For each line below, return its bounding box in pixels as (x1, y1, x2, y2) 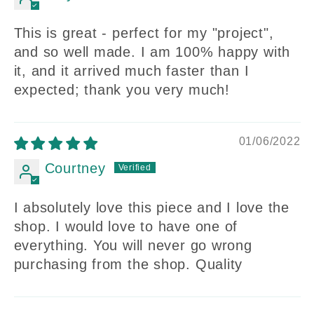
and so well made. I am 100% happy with (13, 44, 291, 60)
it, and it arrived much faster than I (13, 63, 250, 78)
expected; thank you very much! (13, 82, 230, 97)
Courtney (44, 161, 106, 176)
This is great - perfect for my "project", (13, 25, 274, 41)
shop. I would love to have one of (13, 219, 238, 234)
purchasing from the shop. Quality (13, 257, 243, 272)
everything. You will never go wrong (13, 238, 252, 253)
